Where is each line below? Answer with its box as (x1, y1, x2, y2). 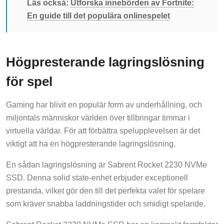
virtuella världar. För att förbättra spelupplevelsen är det (6, 126, 200, 135)
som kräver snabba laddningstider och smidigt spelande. (6, 199, 205, 208)
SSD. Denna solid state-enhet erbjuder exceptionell (6, 173, 188, 182)
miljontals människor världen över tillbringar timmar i (6, 113, 190, 122)
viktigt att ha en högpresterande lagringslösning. (6, 139, 175, 148)
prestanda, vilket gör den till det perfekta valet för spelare (6, 186, 205, 195)
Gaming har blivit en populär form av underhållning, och (6, 100, 202, 109)
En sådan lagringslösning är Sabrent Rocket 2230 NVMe (6, 160, 207, 169)
